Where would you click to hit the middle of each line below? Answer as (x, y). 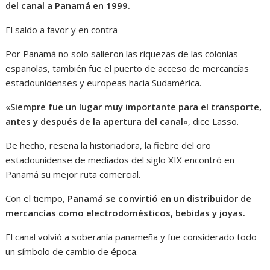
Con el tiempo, (37, 199)
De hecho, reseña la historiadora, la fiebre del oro (108, 146)
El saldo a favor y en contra (62, 30)
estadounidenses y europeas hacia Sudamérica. (104, 83)
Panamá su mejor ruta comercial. (73, 174)
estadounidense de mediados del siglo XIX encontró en (120, 160)
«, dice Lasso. (211, 121)
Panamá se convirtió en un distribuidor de (160, 199)
